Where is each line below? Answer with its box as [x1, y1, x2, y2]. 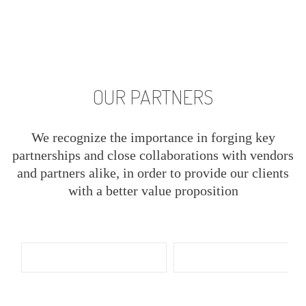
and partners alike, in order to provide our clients [17, 165, 289, 181]
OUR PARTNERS [93, 83, 213, 110]
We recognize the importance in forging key [31, 130, 275, 145]
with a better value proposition [68, 183, 238, 199]
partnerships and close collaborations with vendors [12, 148, 294, 163]
